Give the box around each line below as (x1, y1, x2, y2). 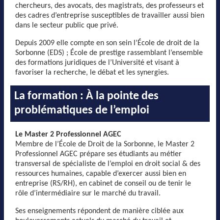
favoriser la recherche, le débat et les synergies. (15, 69, 169, 77)
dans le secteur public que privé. (15, 22, 118, 29)
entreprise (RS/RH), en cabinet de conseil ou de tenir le (15, 180, 191, 188)
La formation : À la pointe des (14, 90, 159, 102)
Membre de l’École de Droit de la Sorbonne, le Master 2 (15, 140, 194, 148)
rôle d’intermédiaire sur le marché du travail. (15, 190, 161, 197)
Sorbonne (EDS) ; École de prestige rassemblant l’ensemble (15, 49, 203, 57)
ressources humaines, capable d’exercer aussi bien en (15, 170, 186, 178)
